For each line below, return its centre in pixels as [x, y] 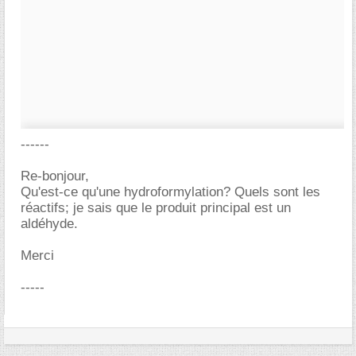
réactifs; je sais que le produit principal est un [156, 208]
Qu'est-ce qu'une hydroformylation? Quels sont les [170, 192]
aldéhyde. [49, 224]
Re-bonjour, [55, 176]
